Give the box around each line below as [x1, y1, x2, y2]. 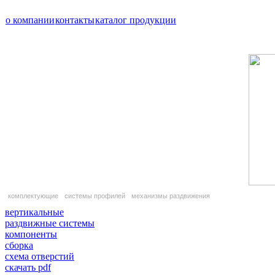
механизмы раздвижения [131, 192, 210, 199]
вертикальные [5, 207, 64, 217]
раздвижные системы [5, 218, 95, 228]
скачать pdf [5, 262, 51, 273]
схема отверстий [5, 251, 74, 261]
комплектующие [8, 192, 58, 199]
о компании [6, 15, 55, 25]
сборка [5, 240, 33, 250]
